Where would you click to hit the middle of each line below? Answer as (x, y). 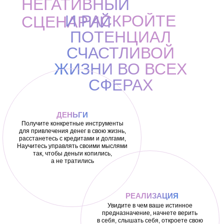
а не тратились (72, 161)
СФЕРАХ (120, 85)
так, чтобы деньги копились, (72, 153)
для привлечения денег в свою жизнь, (72, 131)
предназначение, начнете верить (150, 213)
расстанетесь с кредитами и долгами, (72, 138)
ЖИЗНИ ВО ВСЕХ (120, 69)
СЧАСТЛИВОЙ (120, 53)
